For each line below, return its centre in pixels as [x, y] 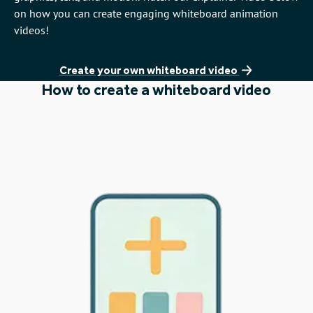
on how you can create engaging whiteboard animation [146, 14]
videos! [31, 30]
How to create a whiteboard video [156, 90]
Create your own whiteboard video [148, 71]
